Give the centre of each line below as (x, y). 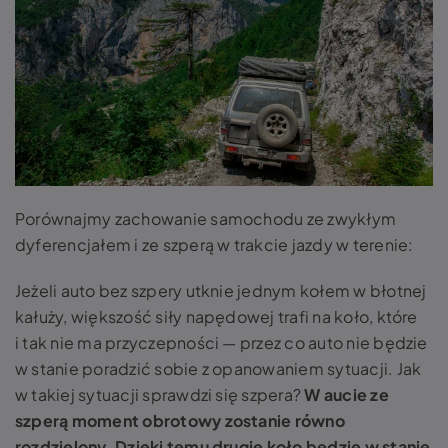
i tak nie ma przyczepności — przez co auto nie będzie (221, 343)
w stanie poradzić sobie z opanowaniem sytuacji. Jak (218, 369)
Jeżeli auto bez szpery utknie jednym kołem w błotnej (221, 291)
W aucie (337, 395)
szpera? (273, 395)
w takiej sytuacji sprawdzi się (128, 395)
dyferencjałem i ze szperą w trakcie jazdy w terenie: (216, 245)
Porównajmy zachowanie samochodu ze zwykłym (206, 219)
